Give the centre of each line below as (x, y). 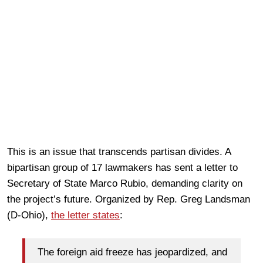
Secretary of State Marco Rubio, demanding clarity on (125, 183)
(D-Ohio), (29, 215)
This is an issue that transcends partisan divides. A (119, 151)
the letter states (85, 215)
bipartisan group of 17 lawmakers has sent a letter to (122, 167)
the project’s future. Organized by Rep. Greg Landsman (129, 199)
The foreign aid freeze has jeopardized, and (132, 252)
